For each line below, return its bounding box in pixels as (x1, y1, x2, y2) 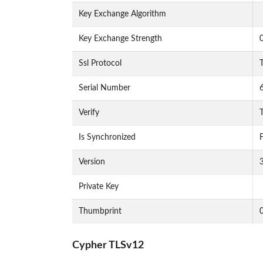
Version (78, 158, 105, 167)
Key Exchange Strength (78, 35, 162, 43)
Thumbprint (78, 207, 122, 216)
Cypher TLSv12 (72, 240, 144, 251)
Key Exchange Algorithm (78, 10, 166, 19)
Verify (78, 109, 99, 117)
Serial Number (78, 84, 130, 93)
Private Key (78, 183, 119, 191)
